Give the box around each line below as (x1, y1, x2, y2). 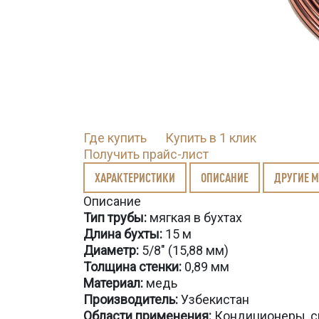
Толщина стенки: (83, 259, 184, 274)
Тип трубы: (83, 210, 150, 225)
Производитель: (83, 292, 181, 307)
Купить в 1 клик (165, 130, 256, 145)
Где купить (83, 130, 147, 145)
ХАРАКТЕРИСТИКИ (95, 170, 175, 184)
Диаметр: (83, 243, 139, 258)
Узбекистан (181, 292, 249, 307)
